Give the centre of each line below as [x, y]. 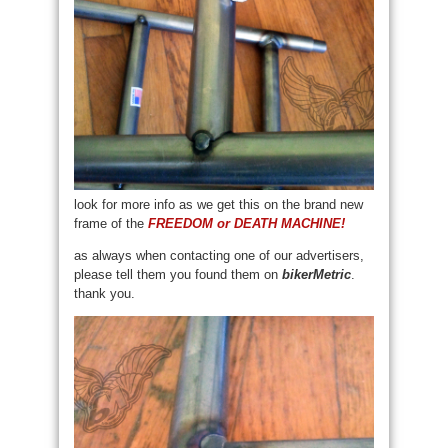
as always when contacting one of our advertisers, [219, 255]
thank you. [104, 293]
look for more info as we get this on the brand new [218, 204]
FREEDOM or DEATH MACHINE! [246, 223]
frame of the [111, 223]
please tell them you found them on [178, 274]
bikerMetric [316, 274]
